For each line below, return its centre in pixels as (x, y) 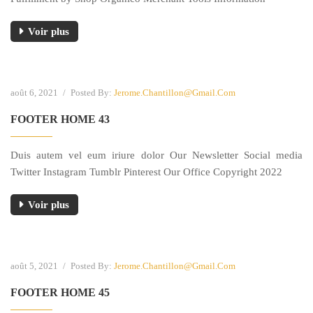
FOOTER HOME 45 (60, 292)
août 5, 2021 (35, 265)
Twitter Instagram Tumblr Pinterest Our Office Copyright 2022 (146, 172)
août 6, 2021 (35, 92)
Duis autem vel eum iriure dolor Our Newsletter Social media (156, 155)
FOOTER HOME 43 (60, 119)
